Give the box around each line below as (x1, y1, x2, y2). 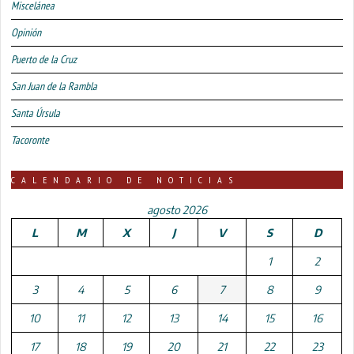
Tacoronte (11, 132, 50, 147)
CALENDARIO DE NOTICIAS (11, 173, 239, 186)
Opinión (11, 24, 42, 40)
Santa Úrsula (11, 105, 61, 120)
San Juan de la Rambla (11, 78, 98, 93)
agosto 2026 (146, 202, 207, 217)
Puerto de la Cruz (11, 51, 77, 66)
